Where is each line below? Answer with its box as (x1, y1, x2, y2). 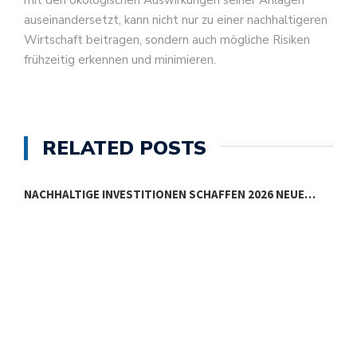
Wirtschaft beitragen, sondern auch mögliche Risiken (24, 32, 310, 49)
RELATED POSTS (42, 135, 206, 161)
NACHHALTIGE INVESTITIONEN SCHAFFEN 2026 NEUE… (24, 186, 316, 202)
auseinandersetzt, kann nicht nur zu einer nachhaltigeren (24, 12, 328, 29)
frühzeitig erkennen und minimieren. (24, 52, 216, 69)
